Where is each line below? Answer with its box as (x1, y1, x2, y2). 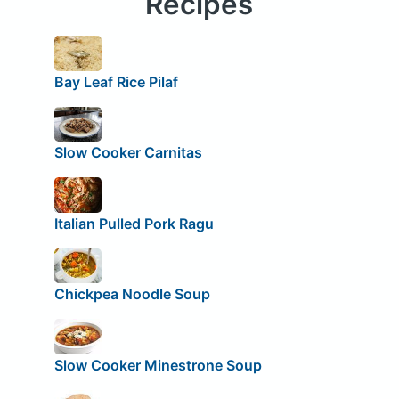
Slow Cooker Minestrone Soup (53, 355, 262, 374)
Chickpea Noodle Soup (53, 285, 210, 304)
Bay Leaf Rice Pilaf (53, 72, 178, 91)
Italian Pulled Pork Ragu (53, 214, 214, 232)
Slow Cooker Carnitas (53, 142, 202, 161)
